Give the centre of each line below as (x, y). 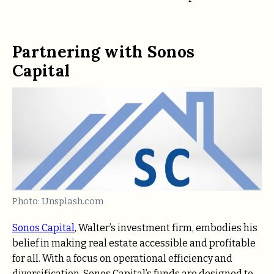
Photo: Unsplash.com (58, 201)
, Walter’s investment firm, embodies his (166, 228)
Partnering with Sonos (104, 52)
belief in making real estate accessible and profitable (134, 243)
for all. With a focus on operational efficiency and (122, 258)
